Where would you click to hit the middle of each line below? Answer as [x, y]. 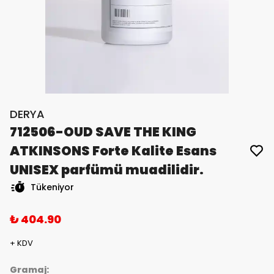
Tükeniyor [52, 187]
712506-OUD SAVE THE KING [103, 132]
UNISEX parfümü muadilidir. [107, 170]
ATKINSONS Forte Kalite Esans [113, 151]
